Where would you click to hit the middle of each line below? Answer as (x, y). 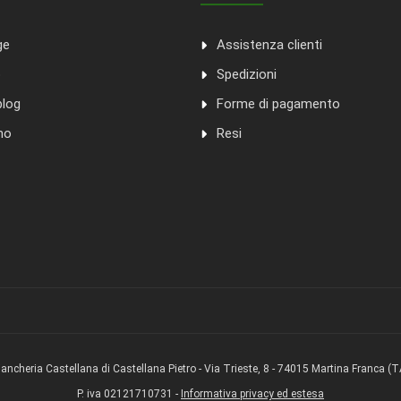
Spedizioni (247, 75)
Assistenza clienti (269, 45)
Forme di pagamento (278, 104)
